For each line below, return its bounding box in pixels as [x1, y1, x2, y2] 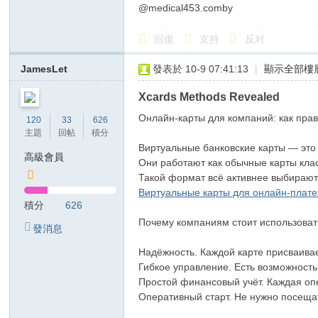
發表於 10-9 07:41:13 [153, 63, 249, 75]
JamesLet [21, 63, 68, 75]
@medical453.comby [138, 2, 234, 13]
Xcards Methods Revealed [138, 90, 280, 103]
